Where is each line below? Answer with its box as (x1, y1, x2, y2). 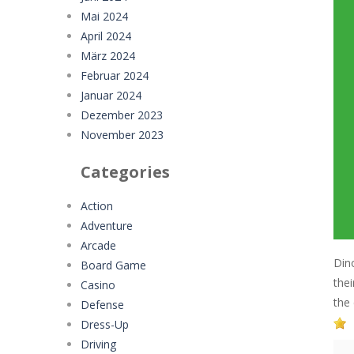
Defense (81, 296, 124, 312)
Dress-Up (81, 316, 129, 332)
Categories (81, 160, 170, 183)
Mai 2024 (81, 8, 128, 24)
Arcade (81, 237, 116, 253)
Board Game (81, 257, 146, 273)
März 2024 (81, 47, 135, 63)
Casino (81, 277, 115, 292)
